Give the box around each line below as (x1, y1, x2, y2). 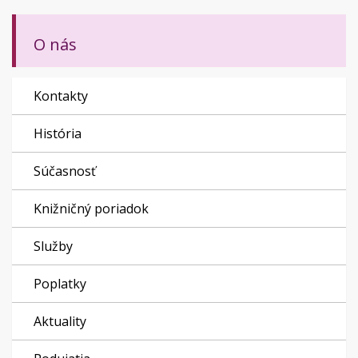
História (34, 125, 82, 142)
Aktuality (34, 312, 86, 330)
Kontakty (34, 87, 88, 105)
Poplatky (34, 275, 86, 292)
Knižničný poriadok (34, 200, 149, 217)
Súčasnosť (34, 162, 96, 180)
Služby (34, 237, 73, 255)
